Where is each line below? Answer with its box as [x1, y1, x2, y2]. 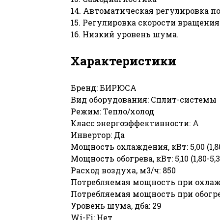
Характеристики [71, 53, 176, 69]
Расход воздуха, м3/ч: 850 [71, 165, 176, 175]
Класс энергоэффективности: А [71, 117, 199, 128]
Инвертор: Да [71, 129, 125, 140]
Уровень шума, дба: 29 [71, 200, 162, 211]
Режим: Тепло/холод [71, 106, 154, 116]
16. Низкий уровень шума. [71, 28, 179, 39]
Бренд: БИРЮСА [71, 82, 137, 93]
